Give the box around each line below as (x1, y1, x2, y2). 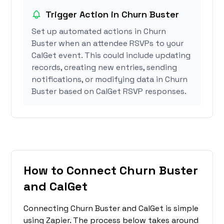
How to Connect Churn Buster (23, 162, 198, 178)
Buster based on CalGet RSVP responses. (31, 86, 187, 97)
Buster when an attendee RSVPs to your (31, 38, 184, 49)
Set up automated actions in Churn (31, 26, 166, 37)
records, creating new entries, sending (31, 62, 177, 73)
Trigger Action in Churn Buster (45, 8, 179, 20)
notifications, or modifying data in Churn (31, 74, 188, 85)
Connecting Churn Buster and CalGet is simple (23, 203, 199, 214)
